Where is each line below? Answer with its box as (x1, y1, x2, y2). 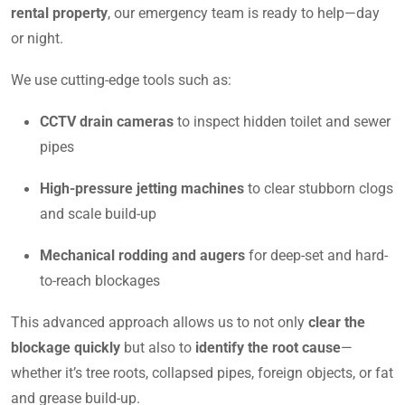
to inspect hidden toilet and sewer (174, 112, 391, 130)
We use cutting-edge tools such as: (11, 71, 231, 89)
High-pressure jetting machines (40, 179, 244, 197)
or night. (11, 29, 63, 47)
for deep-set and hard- (245, 246, 388, 264)
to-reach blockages (40, 271, 160, 289)
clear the (308, 313, 365, 331)
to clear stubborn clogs (244, 179, 393, 197)
